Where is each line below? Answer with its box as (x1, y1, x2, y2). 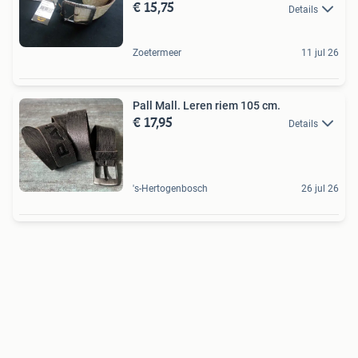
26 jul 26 (301, 182, 339, 194)
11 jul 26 (301, 46, 339, 58)
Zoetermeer (133, 46, 181, 58)
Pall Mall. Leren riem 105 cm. (133, 98, 280, 112)
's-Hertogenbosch (133, 182, 208, 194)
